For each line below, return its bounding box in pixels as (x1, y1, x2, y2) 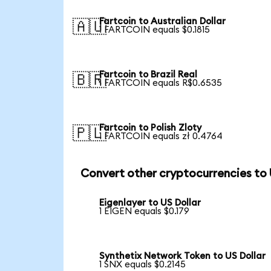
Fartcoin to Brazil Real (99, 70, 198, 80)
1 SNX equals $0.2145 (99, 260, 186, 270)
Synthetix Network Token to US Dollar (99, 252, 266, 261)
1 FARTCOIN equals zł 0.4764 (99, 131, 223, 141)
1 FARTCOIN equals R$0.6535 (99, 79, 223, 88)
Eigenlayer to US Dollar (99, 198, 201, 208)
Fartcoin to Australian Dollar (99, 17, 226, 27)
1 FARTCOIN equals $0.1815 (99, 25, 211, 35)
